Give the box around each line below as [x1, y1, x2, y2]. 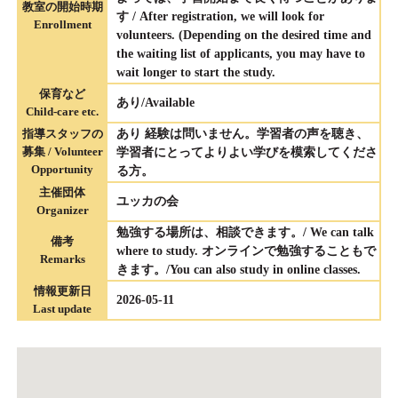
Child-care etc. [26, 105, 99, 119]
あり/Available [116, 96, 195, 110]
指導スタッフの [21, 127, 103, 141]
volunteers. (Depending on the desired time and [116, 28, 371, 43]
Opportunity [31, 163, 93, 177]
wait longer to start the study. [116, 66, 288, 80]
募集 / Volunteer [21, 145, 103, 159]
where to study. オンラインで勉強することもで [116, 244, 376, 259]
